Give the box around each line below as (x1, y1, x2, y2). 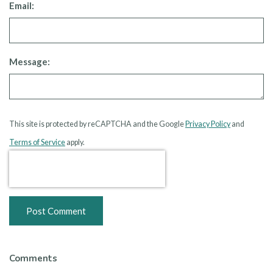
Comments (9, 252, 57, 264)
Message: (9, 55, 50, 67)
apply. (65, 137, 85, 147)
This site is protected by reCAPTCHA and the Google (9, 119, 185, 129)
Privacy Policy (185, 119, 230, 129)
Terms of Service (9, 137, 65, 147)
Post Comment (26, 205, 86, 216)
